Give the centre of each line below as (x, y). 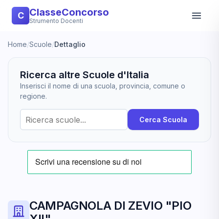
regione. (33, 96)
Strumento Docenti (56, 21)
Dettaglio (70, 44)
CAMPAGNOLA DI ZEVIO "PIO (110, 206)
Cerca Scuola (163, 120)
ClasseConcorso (69, 12)
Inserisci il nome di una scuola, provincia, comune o (103, 86)
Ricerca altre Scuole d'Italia (85, 75)
